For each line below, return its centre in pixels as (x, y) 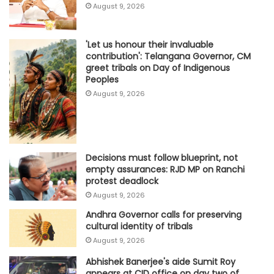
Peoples (102, 80)
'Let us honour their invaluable (150, 45)
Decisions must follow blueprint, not (162, 157)
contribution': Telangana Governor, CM (168, 57)
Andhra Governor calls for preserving (164, 215)
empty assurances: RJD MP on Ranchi (165, 169)
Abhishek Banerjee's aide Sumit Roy (161, 261)
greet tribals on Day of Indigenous (158, 68)
